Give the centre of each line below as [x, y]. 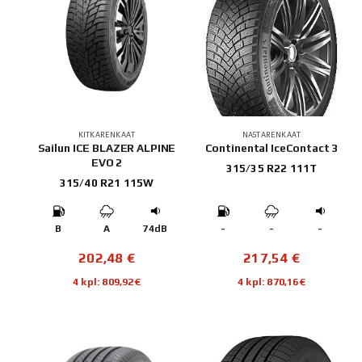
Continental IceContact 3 [271, 148]
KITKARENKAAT [107, 135]
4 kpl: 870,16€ [271, 282]
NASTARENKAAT [271, 135]
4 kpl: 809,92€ [107, 282]
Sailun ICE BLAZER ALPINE [107, 148]
